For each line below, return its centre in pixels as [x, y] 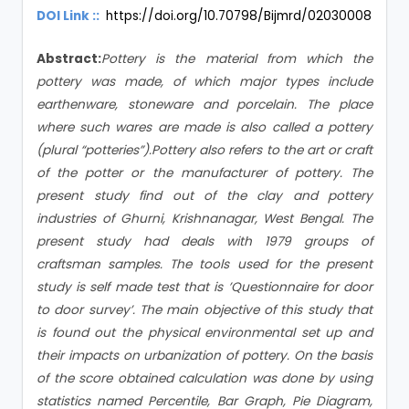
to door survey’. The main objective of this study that [204, 310]
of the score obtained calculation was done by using [204, 378]
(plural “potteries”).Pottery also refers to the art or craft [204, 150]
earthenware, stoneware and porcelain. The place [204, 105]
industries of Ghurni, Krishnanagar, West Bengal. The [204, 219]
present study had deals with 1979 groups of [204, 241]
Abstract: [69, 59]
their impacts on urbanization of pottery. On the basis [204, 356]
